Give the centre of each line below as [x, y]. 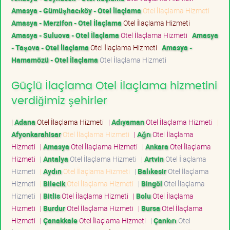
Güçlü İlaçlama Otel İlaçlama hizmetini [114, 86]
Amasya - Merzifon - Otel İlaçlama [66, 23]
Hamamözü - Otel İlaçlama [55, 60]
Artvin [154, 159]
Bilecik [54, 183]
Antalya [56, 159]
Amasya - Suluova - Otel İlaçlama [65, 35]
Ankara [157, 146]
